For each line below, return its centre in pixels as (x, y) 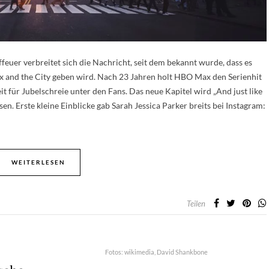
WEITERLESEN (38, 162)
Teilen (196, 203)
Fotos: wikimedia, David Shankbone (156, 252)
